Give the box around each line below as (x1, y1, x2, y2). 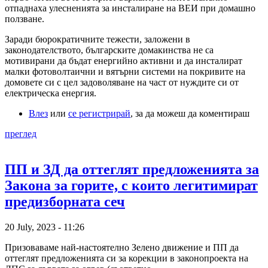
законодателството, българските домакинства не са (5, 44, 214, 55)
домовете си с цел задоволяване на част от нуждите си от (5, 77, 239, 87)
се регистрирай (68, 108, 130, 118)
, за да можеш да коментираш (130, 108, 249, 118)
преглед (5, 128, 36, 139)
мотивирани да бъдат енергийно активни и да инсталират (5, 55, 242, 66)
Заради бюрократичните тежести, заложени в (5, 33, 190, 44)
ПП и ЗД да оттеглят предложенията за (5, 162, 259, 178)
